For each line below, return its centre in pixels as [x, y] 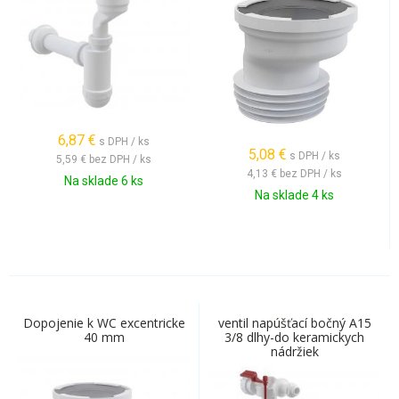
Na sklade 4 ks [294, 195]
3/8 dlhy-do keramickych [294, 337]
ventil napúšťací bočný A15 [294, 323]
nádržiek [294, 351]
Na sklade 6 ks [104, 181]
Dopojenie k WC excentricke [104, 323]
